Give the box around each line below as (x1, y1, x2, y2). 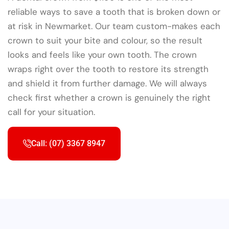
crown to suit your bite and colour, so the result (8, 34, 202, 46)
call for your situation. (8, 106, 95, 118)
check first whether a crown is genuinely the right (8, 91, 211, 103)
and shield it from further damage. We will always (8, 77, 207, 89)
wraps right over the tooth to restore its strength (8, 63, 209, 75)
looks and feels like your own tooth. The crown (8, 49, 197, 60)
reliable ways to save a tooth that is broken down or (8, 6, 220, 17)
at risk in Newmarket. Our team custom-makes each (8, 20, 220, 32)
